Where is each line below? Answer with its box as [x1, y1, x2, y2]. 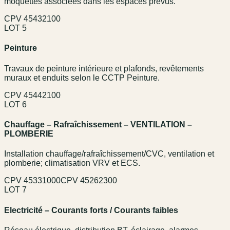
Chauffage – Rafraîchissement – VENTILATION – [4, 120, 192, 129]
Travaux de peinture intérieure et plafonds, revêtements [4, 64, 204, 73]
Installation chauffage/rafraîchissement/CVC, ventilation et [4, 149, 214, 159]
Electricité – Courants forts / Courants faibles [4, 205, 178, 215]
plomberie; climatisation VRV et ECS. [4, 159, 140, 168]
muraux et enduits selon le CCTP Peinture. [4, 73, 160, 82]
